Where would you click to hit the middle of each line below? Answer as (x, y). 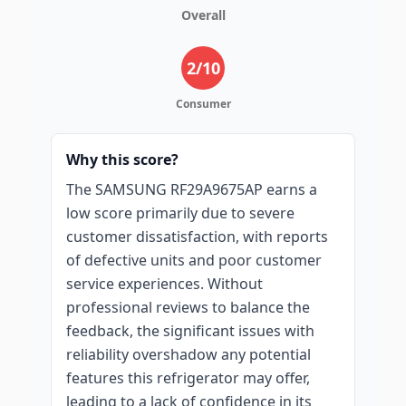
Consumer (203, 104)
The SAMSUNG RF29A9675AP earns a (192, 189)
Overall (203, 15)
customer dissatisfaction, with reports (197, 237)
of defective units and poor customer (194, 260)
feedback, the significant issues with (190, 331)
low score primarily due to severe (180, 213)
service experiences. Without (164, 284)
